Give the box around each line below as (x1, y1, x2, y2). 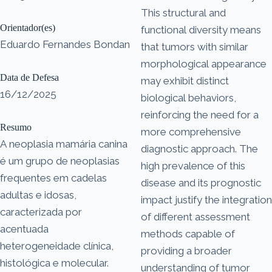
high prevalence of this (141, 159, 245, 172)
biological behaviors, (141, 91, 236, 104)
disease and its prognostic (141, 176, 261, 189)
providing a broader (141, 244, 232, 257)
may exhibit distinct (141, 74, 229, 87)
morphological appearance (141, 57, 267, 70)
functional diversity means (141, 23, 261, 36)
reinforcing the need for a (141, 108, 259, 121)
